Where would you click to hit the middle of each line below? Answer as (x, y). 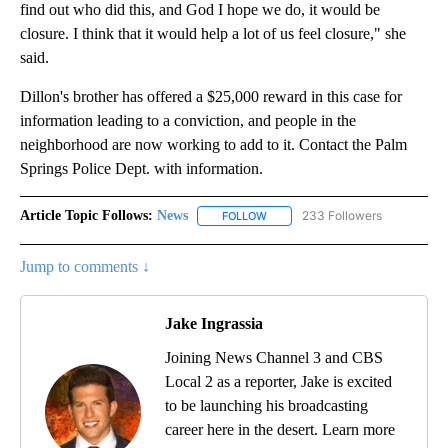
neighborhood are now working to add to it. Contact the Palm (213, 145)
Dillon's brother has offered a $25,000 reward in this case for (211, 97)
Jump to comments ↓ (85, 267)
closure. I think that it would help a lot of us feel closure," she (213, 34)
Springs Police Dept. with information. (141, 169)
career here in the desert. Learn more (280, 430)
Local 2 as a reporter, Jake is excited (278, 382)
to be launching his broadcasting (266, 406)
